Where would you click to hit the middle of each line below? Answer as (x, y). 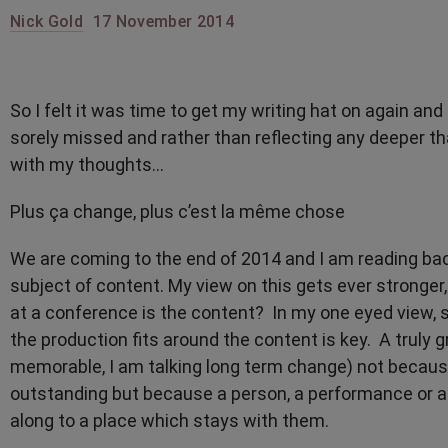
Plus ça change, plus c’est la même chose (177, 211)
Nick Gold (46, 21)
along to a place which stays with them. (169, 420)
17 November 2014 (163, 21)
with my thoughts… (87, 164)
